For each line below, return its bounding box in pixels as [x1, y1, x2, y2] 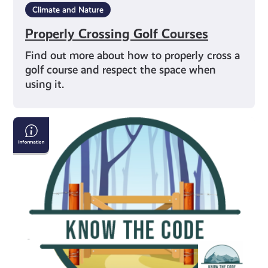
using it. [25, 77, 65, 90]
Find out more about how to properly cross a [25, 48, 240, 62]
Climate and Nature [32, 4, 104, 14]
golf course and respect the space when [25, 63, 217, 76]
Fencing [13, 176, 57, 192]
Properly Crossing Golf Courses [25, 26, 209, 41]
